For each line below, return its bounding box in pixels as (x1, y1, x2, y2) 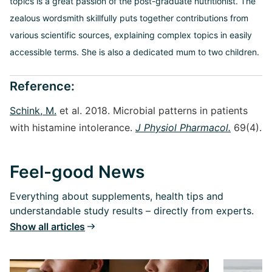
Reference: (10, 79, 75, 93)
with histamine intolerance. (10, 121, 135, 134)
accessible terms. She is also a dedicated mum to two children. (10, 47, 259, 57)
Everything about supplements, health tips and (10, 190, 223, 202)
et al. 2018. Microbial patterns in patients (56, 104, 248, 117)
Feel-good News (10, 161, 144, 182)
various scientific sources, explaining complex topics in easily (10, 30, 252, 40)
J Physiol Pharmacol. (135, 121, 231, 134)
